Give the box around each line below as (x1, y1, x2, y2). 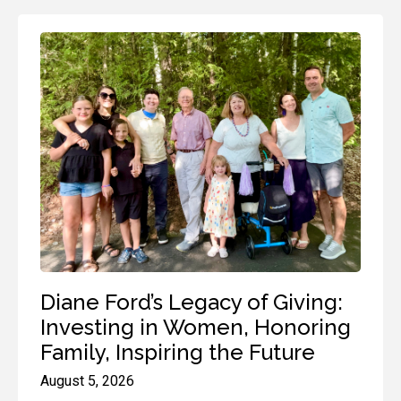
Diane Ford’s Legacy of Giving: (40, 288, 343, 315)
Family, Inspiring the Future (40, 338, 315, 365)
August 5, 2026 (40, 371, 134, 389)
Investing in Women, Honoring (40, 313, 351, 340)
